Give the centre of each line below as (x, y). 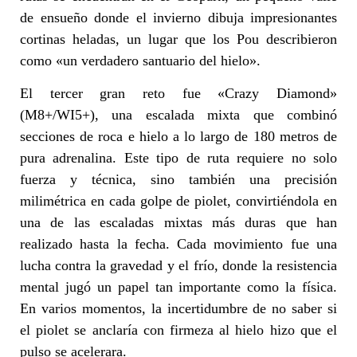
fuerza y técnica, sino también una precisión (178, 180)
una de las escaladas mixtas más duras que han (178, 223)
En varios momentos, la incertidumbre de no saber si (178, 309)
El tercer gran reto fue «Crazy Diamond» (178, 94)
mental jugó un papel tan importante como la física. (178, 287)
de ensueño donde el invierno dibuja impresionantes (178, 17)
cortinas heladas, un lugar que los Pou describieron (178, 39)
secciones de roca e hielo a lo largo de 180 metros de (178, 137)
